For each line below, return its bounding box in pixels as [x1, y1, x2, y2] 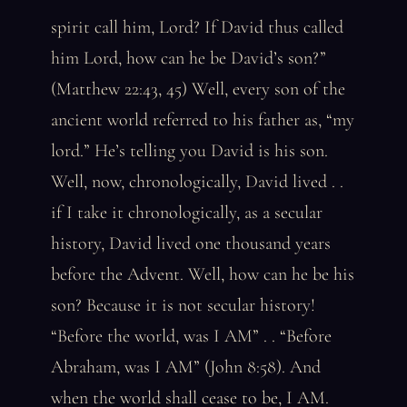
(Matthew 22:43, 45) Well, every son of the [51, 78, 345, 100]
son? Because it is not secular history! [51, 294, 315, 316]
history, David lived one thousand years [51, 233, 331, 254]
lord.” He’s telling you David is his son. [51, 140, 328, 162]
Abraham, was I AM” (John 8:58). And [51, 356, 321, 378]
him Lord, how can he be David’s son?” [51, 47, 326, 69]
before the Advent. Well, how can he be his [51, 263, 354, 285]
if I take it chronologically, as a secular [51, 202, 323, 223]
